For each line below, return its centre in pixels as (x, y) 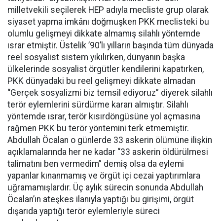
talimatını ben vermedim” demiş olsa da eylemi (96, 164)
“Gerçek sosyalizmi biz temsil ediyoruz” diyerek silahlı (110, 92)
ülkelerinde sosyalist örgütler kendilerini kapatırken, (106, 69)
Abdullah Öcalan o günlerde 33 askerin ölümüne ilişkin (110, 140)
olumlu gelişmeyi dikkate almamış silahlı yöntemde (104, 33)
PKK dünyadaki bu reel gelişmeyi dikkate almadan (101, 81)
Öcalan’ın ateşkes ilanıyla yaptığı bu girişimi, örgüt (101, 199)
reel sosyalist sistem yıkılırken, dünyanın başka (96, 57)
